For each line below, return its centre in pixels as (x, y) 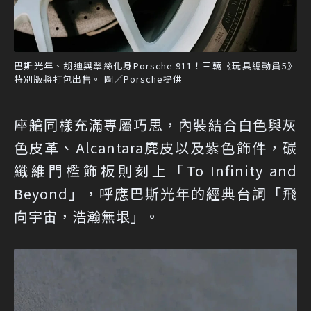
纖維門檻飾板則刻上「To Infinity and (155, 170)
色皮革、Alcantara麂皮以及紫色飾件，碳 (155, 147)
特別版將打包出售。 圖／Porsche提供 (98, 78)
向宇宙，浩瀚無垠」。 (87, 216)
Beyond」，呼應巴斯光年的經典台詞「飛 (155, 193)
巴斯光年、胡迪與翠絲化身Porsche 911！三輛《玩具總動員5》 (155, 65)
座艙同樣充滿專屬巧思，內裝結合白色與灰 (155, 124)
